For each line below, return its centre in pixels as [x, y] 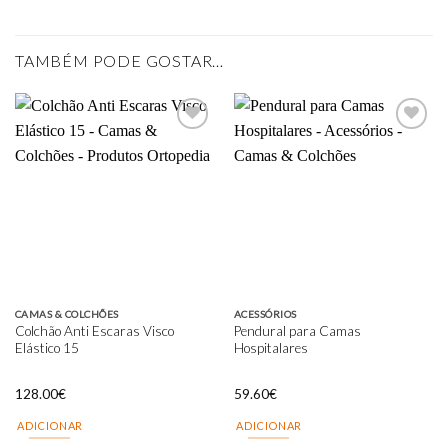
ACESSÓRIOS [265, 314]
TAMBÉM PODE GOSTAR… [120, 60]
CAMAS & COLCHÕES [66, 314]
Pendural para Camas [297, 331]
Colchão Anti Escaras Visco [94, 331]
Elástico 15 [46, 348]
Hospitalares [270, 348]
